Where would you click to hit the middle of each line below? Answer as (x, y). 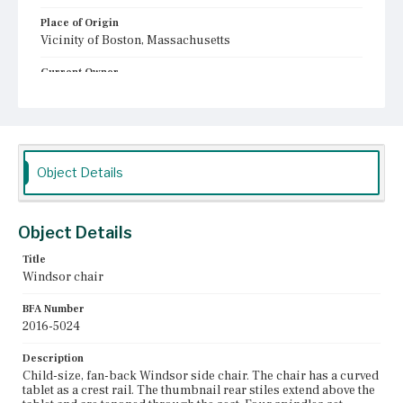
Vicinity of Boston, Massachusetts (135, 40)
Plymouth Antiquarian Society (125, 90)
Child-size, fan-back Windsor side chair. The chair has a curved (201, 376)
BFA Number (54, 309)
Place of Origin (80, 22)
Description (53, 358)
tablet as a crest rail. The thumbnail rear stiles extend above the (199, 390)
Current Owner (80, 72)
